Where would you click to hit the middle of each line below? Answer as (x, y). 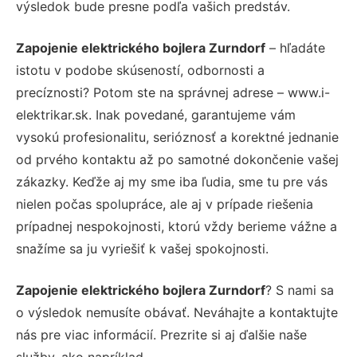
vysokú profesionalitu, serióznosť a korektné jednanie (177, 137)
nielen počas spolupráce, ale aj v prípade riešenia (165, 204)
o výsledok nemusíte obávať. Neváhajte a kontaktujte (177, 312)
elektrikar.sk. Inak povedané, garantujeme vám (156, 115)
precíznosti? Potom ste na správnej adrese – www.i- (173, 92)
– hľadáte (295, 48)
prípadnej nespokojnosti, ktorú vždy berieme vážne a (177, 226)
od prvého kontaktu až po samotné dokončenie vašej (177, 159)
